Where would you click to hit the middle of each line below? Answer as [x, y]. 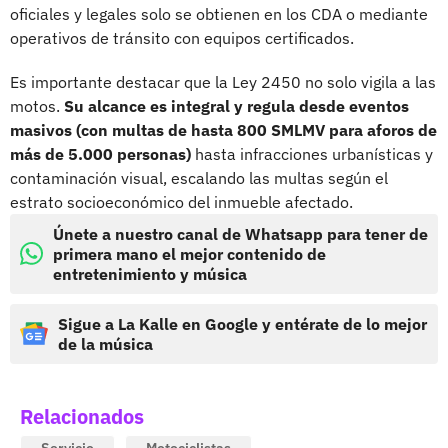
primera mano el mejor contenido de [189, 253]
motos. [37, 105]
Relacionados [82, 416]
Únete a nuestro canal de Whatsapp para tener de [240, 233]
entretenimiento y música [150, 273]
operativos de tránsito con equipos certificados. [182, 37]
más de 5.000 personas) [100, 153]
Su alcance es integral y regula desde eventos [236, 105]
